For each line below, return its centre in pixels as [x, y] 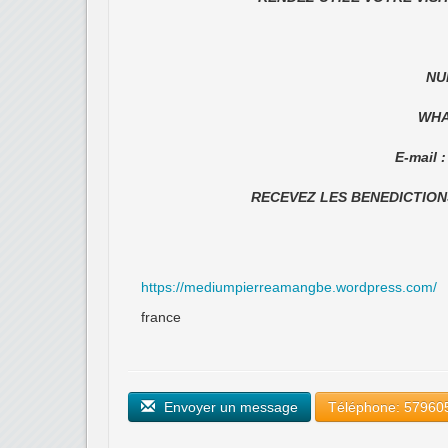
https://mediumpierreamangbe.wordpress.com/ [289, 287]
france [161, 317]
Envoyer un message [229, 407]
